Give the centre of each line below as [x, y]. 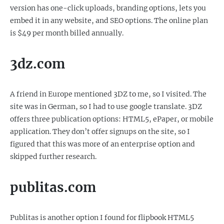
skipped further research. [53, 156]
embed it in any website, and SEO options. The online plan [109, 20]
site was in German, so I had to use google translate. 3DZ [106, 106]
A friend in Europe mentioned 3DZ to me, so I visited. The [108, 94]
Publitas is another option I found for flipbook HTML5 [102, 217]
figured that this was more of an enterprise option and [102, 144]
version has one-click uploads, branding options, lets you [108, 8]
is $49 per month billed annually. [67, 33]
